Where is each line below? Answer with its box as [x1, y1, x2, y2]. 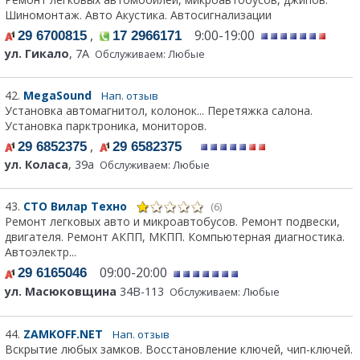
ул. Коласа [5, 156, 68, 172]
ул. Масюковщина [5, 283, 117, 299]
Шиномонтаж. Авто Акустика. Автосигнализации [5, 6, 272, 22]
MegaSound [23, 87, 95, 103]
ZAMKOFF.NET [23, 325, 106, 342]
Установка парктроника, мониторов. [5, 117, 207, 133]
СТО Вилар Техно [23, 198, 130, 214]
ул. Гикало [5, 45, 69, 61]
